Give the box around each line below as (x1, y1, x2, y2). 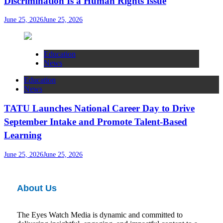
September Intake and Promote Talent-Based (4, 116, 187, 127)
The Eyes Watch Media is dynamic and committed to (17, 211, 183, 220)
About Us (17, 183, 57, 194)
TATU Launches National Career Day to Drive (4, 103, 195, 114)
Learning (4, 130, 42, 141)
